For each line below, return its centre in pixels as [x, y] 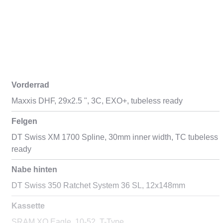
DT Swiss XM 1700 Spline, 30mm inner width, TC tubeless [114, 137]
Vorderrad [30, 85]
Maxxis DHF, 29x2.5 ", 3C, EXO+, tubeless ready [97, 101]
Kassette [28, 206]
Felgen [24, 121]
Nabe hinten [34, 169]
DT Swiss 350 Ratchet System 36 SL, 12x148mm [98, 185]
